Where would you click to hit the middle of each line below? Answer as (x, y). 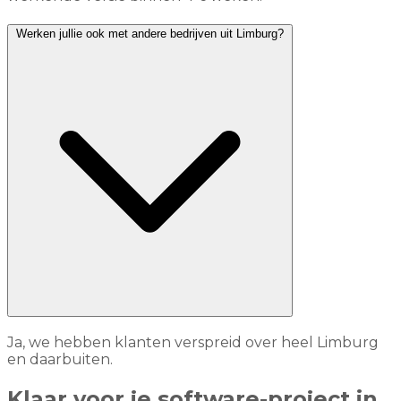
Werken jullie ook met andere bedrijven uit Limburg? (208, 34)
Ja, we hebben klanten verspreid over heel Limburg (193, 342)
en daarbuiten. (60, 359)
